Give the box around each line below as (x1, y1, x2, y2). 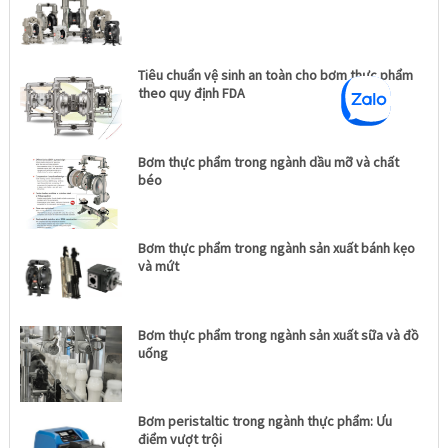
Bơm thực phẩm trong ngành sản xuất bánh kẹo (138, 239, 416, 258)
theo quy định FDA (138, 84, 246, 103)
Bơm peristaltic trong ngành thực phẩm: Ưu (138, 412, 393, 431)
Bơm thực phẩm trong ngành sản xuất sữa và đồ (138, 325, 420, 344)
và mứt (138, 257, 180, 276)
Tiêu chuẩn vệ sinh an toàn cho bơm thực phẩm (138, 66, 414, 85)
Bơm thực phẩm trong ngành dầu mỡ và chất (138, 152, 400, 171)
